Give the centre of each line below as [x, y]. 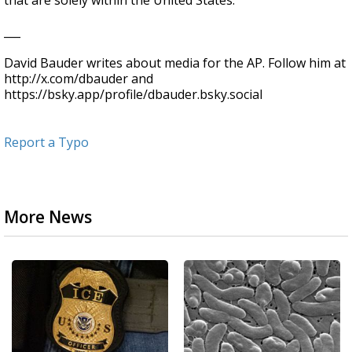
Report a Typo [46, 142]
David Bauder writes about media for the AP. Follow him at [175, 63]
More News [48, 217]
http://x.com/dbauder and [79, 79]
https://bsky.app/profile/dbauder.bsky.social [133, 94]
